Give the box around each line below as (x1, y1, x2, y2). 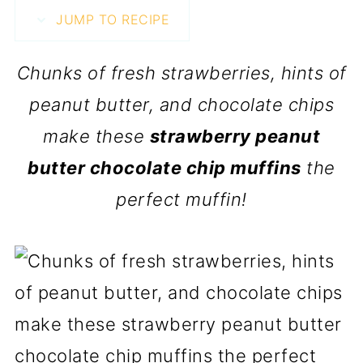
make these (43, 126, 150, 147)
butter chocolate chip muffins (28, 157, 301, 178)
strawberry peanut (149, 126, 320, 147)
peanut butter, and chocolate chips (29, 94, 334, 115)
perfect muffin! (116, 189, 247, 210)
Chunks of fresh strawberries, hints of (16, 62, 347, 83)
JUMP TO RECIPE (51, 11, 170, 28)
